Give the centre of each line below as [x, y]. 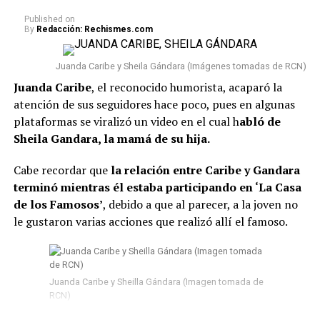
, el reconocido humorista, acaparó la [186, 87]
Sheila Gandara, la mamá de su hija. [111, 139]
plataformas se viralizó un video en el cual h [126, 121]
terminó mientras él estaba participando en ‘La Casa [157, 187]
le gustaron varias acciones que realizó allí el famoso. [150, 221]
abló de [260, 121]
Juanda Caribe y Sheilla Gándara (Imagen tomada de [156, 282]
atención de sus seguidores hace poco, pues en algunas [154, 104]
